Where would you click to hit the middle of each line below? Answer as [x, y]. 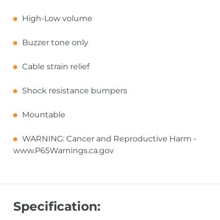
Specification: [57, 206]
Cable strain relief [55, 67]
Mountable [43, 115]
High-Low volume [57, 18]
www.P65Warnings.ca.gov [63, 151]
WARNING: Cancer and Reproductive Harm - [109, 139]
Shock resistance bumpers [74, 91]
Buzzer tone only [55, 42]
